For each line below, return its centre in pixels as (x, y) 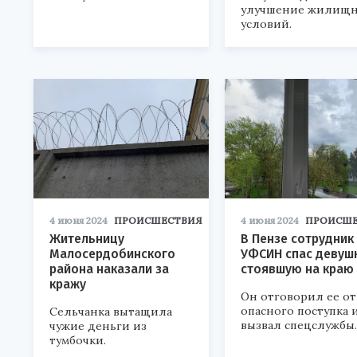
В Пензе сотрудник (297, 239)
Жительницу (87, 239)
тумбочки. (78, 341)
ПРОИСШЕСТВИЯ (158, 221)
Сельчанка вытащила (111, 312)
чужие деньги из (98, 326)
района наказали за (109, 269)
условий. (266, 24)
